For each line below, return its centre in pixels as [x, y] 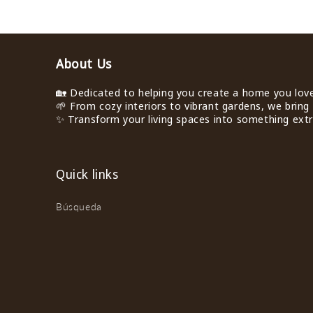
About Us [84, 64]
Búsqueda [79, 206]
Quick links [87, 174]
